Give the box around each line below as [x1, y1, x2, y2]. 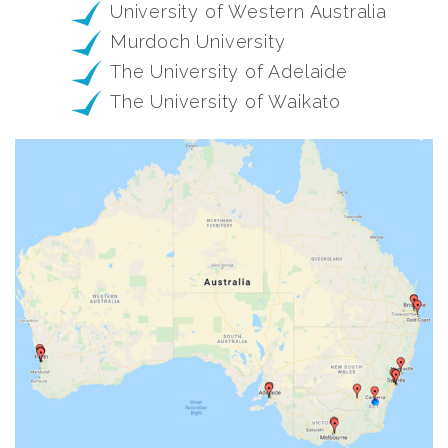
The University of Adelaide [110, 61, 348, 83]
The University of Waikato [110, 91, 341, 113]
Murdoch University [110, 31, 286, 53]
